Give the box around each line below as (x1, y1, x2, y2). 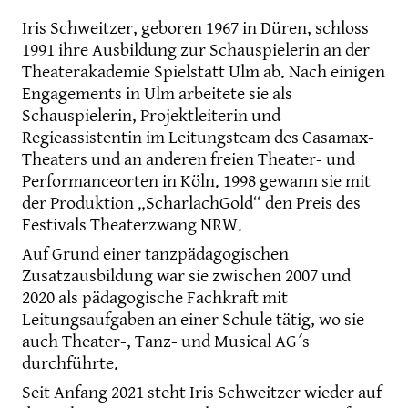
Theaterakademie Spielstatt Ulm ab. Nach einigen (22, 62, 385, 84)
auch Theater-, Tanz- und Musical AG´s (22, 331, 310, 353)
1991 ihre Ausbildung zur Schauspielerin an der (22, 40, 370, 62)
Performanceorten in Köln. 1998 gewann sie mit (22, 171, 371, 193)
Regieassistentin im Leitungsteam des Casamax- (22, 127, 374, 149)
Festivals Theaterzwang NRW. (22, 215, 242, 237)
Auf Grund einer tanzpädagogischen (22, 244, 289, 266)
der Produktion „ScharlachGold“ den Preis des (22, 193, 361, 215)
